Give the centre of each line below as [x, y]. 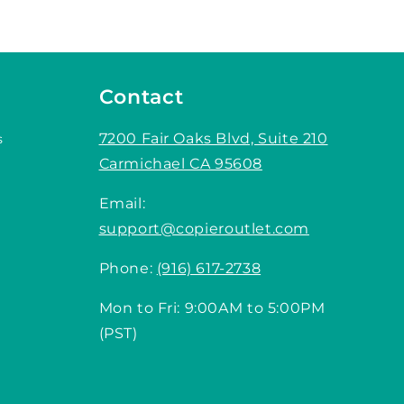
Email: [122, 204]
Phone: [128, 269]
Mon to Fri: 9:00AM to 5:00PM [212, 308]
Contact [141, 97]
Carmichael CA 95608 [180, 164]
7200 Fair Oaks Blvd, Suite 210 [213, 139]
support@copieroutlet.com [204, 229]
